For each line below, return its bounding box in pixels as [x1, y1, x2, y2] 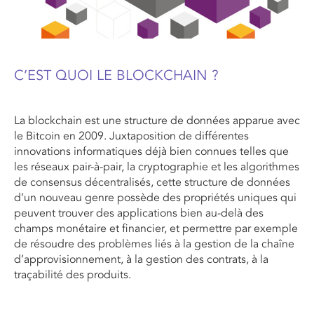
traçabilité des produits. [14, 268, 131, 282]
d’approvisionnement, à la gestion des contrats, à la [14, 252, 268, 267]
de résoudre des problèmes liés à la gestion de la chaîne [14, 237, 294, 252]
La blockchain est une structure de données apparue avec [14, 114, 300, 128]
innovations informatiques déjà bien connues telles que [14, 144, 289, 159]
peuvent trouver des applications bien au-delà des [14, 206, 264, 221]
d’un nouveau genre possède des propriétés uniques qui [14, 191, 296, 205]
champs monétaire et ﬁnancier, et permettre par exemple [14, 221, 298, 236]
